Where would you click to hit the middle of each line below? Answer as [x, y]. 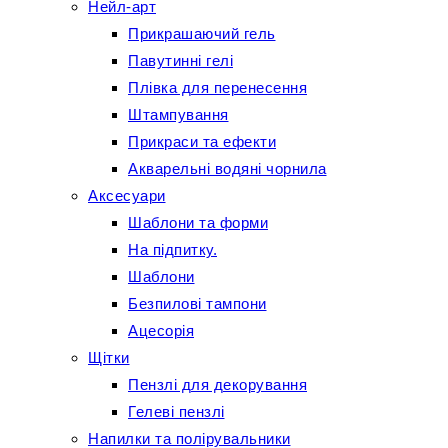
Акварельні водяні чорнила [227, 168]
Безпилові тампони [197, 303]
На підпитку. [172, 249]
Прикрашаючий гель [202, 33]
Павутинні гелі [180, 60]
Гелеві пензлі [176, 411]
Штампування [178, 114]
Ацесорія [161, 330]
